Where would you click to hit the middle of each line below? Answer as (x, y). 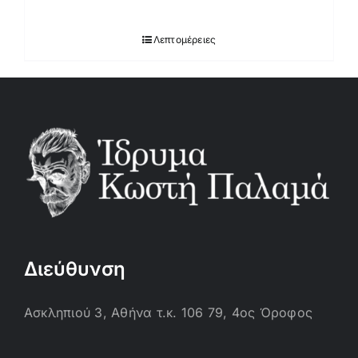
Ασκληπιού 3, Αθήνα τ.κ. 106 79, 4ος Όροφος (169, 312)
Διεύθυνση (75, 268)
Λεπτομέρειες (185, 40)
